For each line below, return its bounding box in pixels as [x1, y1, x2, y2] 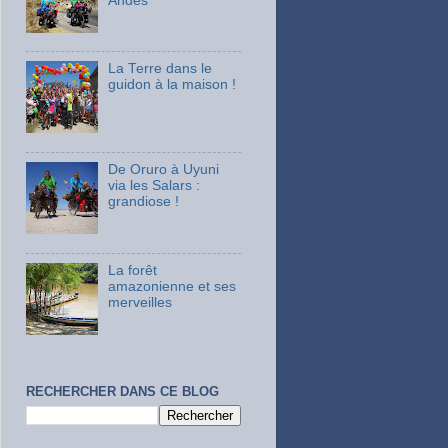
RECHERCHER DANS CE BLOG [26, 383, 219, 399]
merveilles [108, 295, 173, 311]
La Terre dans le [108, 61, 213, 77]
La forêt [108, 263, 158, 279]
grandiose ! [108, 194, 180, 210]
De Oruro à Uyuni [108, 162, 220, 178]
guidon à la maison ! [108, 77, 237, 93]
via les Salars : [108, 178, 201, 194]
